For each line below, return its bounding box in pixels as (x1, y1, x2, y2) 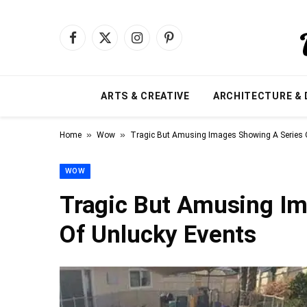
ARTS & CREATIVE (101, 90, 190, 101)
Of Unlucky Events (60, 221, 257, 249)
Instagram (136, 37, 184, 51)
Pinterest (168, 37, 210, 51)
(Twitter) (103, 51, 142, 65)
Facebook (71, 37, 114, 51)
